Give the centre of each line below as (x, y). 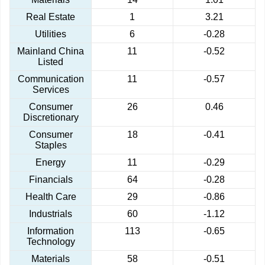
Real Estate (51, 17)
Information (51, 231)
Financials (51, 180)
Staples (51, 146)
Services (51, 90)
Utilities (51, 34)
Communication (51, 79)
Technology (51, 242)
